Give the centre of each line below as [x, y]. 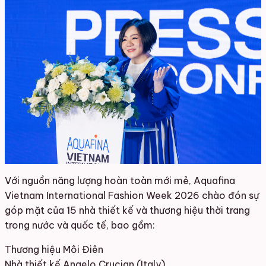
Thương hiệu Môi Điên [54, 249]
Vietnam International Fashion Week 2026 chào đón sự [132, 195]
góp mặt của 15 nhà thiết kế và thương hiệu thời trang [127, 210]
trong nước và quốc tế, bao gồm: [80, 225]
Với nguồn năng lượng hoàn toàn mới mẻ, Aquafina [120, 180]
